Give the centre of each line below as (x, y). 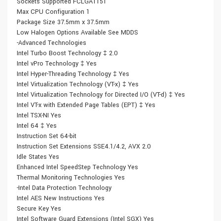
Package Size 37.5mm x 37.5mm (63, 22)
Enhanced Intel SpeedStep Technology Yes (77, 167)
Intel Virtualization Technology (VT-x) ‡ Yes (78, 85)
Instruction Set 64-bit (47, 136)
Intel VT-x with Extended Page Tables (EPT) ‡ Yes (86, 105)
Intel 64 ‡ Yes (37, 126)
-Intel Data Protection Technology (64, 188)
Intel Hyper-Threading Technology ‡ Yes (73, 74)
